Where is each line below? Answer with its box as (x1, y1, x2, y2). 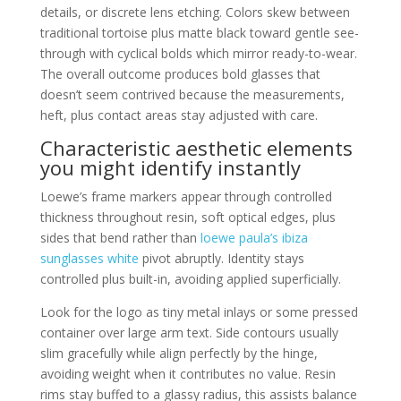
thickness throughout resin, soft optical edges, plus (39, 209, 336, 226)
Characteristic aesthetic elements (39, 134, 353, 161)
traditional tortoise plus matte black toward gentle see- (39, 24, 359, 41)
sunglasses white (39, 250, 139, 267)
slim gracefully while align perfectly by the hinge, (39, 345, 318, 362)
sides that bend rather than (39, 229, 200, 246)
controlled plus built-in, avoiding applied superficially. (39, 270, 341, 287)
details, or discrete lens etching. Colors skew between (39, 4, 350, 21)
